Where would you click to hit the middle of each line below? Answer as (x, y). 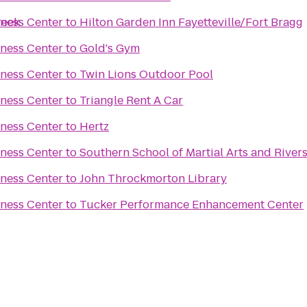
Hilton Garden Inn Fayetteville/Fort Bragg (191, 22)
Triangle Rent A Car (131, 100)
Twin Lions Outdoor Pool (146, 74)
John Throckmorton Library (153, 179)
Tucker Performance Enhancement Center (192, 205)
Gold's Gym (110, 48)
